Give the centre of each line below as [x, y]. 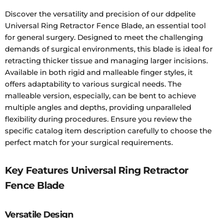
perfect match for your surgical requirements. [89, 142]
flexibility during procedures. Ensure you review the [98, 119]
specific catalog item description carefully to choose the [108, 130]
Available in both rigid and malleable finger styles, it [99, 72]
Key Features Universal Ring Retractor [97, 170]
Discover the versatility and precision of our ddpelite [100, 14]
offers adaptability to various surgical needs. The [93, 84]
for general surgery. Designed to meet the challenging [104, 37]
